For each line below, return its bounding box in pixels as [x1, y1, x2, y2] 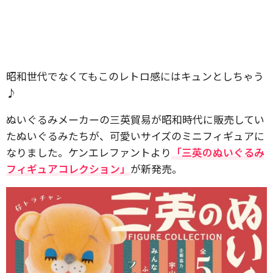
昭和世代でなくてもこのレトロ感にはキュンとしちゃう [6, 68, 264, 83]
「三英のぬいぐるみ [171, 144, 264, 160]
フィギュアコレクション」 [6, 161, 130, 176]
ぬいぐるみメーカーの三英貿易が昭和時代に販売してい [6, 112, 264, 127]
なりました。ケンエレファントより [6, 144, 171, 160]
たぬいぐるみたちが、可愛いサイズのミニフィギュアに [6, 128, 264, 143]
